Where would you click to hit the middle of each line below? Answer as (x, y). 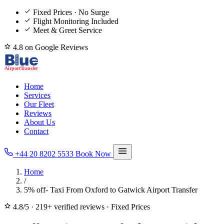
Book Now (94, 154)
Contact (36, 131)
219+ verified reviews (70, 207)
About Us (39, 122)
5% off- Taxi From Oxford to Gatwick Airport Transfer (111, 190)
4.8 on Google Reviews (49, 47)
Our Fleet (39, 104)
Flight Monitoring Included (76, 21)
